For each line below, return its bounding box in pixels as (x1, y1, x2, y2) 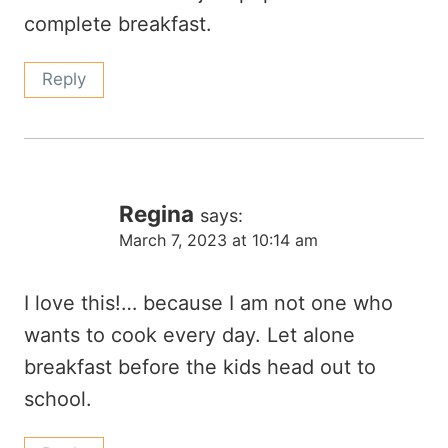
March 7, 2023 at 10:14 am (119, 229, 318, 250)
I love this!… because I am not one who (24, 290, 393, 315)
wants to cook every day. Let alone (24, 322, 355, 347)
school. (24, 386, 92, 411)
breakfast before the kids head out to (24, 354, 376, 379)
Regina (119, 199, 194, 227)
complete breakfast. (24, 11, 212, 36)
